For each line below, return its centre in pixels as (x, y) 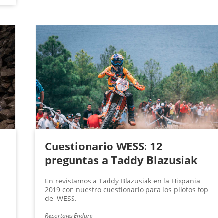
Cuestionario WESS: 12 (103, 146)
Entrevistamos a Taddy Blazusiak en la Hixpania (122, 181)
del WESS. (61, 199)
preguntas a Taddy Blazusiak (121, 160)
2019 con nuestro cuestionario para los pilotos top (126, 190)
